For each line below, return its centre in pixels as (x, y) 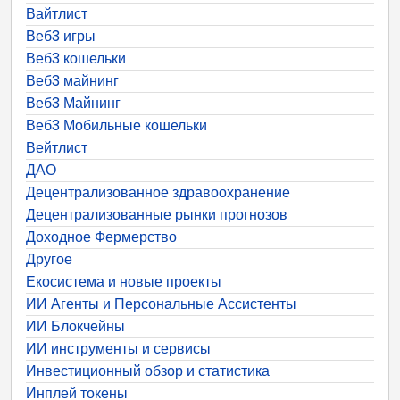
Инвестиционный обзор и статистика (148, 371)
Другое (49, 259)
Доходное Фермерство (101, 237)
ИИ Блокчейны (75, 326)
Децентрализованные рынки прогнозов (157, 214)
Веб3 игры (61, 36)
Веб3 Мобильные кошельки (117, 125)
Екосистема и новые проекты (124, 281)
